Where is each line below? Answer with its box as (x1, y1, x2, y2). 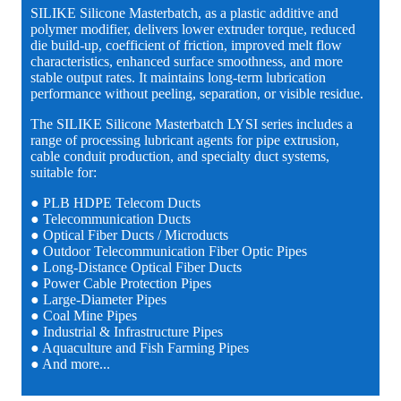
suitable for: (30, 165, 97, 181)
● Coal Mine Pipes (30, 308, 137, 324)
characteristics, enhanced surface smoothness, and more (30, 54, 343, 70)
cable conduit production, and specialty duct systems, (30, 149, 329, 165)
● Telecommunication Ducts (30, 211, 191, 227)
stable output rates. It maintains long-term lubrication (30, 70, 326, 86)
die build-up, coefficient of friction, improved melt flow (30, 38, 342, 54)
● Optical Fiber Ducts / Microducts (30, 227, 228, 243)
